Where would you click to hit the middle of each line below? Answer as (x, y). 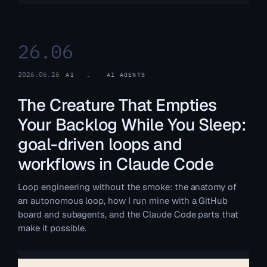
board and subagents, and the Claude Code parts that (128, 214)
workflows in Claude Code (116, 164)
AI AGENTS (126, 74)
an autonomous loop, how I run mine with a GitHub (123, 200)
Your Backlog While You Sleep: (132, 124)
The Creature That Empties (117, 105)
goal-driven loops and (100, 144)
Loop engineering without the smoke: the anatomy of (127, 187)
